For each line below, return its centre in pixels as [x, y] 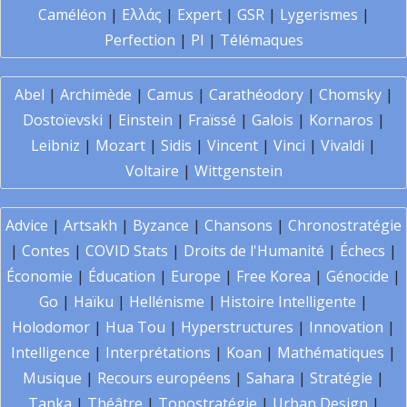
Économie [40, 276]
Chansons [238, 225]
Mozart [120, 145]
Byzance [161, 225]
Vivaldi [342, 145]
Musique [52, 378]
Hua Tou [135, 327]
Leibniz [55, 145]
